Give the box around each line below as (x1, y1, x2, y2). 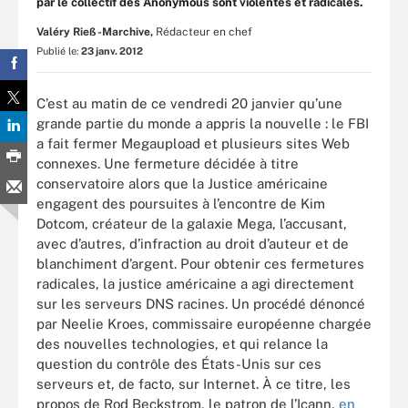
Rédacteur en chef (156, 25, 252, 38)
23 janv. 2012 (81, 46, 143, 56)
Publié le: (36, 46, 81, 56)
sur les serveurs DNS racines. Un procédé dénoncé (36, 295, 365, 311)
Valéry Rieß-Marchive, (36, 25, 153, 38)
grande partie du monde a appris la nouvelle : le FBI (36, 115, 369, 131)
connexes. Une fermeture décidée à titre (36, 155, 299, 171)
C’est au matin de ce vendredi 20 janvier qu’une (36, 95, 342, 111)
